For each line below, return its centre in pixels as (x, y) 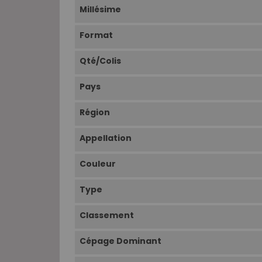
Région (95, 113)
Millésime (100, 10)
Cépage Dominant (120, 241)
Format (96, 35)
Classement (107, 216)
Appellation (106, 138)
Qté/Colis (100, 61)
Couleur (98, 164)
